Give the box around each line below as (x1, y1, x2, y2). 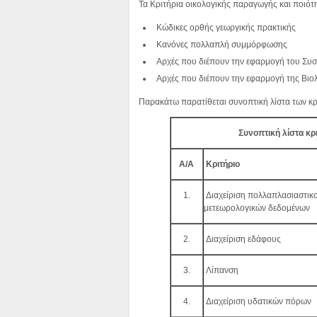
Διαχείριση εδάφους (203, 234, 281, 244)
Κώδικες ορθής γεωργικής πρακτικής (156, 23, 296, 33)
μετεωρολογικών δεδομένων (203, 203, 310, 213)
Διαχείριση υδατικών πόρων (203, 296, 311, 306)
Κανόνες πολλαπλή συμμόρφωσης (156, 40, 287, 50)
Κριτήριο (203, 159, 240, 169)
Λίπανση (203, 265, 238, 275)
